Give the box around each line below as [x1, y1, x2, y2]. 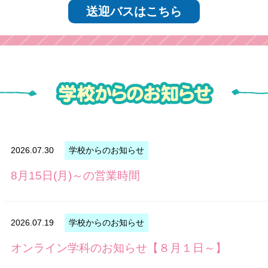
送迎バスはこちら [86, 4, 182, 18]
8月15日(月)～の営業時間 [11, 169, 140, 182]
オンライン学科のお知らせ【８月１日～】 [11, 241, 227, 254]
